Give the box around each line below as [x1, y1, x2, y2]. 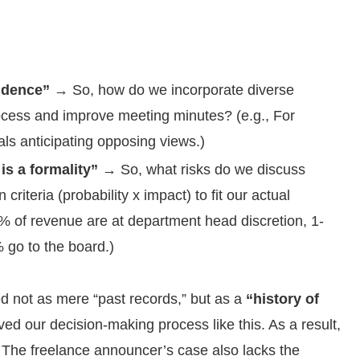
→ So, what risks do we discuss [97, 162, 305, 178]
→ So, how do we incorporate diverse [49, 81, 294, 98]
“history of [246, 290, 319, 307]
